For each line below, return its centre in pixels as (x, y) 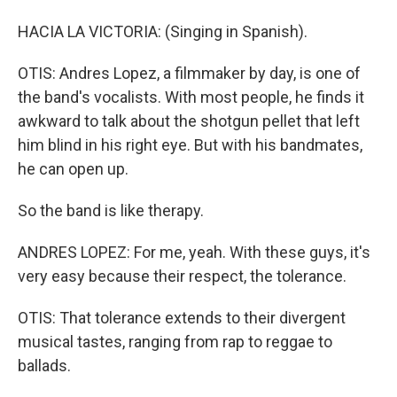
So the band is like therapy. (111, 210)
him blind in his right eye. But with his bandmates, (190, 145)
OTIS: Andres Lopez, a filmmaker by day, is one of (189, 73)
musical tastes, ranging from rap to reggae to (175, 342)
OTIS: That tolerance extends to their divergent (182, 318)
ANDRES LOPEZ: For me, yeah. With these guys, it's (194, 252)
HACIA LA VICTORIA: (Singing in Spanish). (163, 31)
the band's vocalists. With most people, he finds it (191, 97)
